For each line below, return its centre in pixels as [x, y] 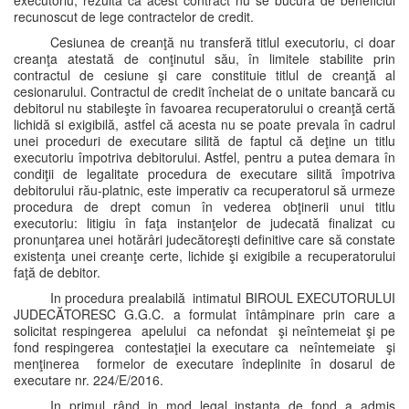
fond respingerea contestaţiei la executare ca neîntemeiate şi [204, 347]
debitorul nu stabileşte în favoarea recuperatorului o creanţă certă [204, 108]
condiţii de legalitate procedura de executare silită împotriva [204, 173]
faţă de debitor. [57, 272]
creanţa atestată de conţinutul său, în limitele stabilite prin [204, 58]
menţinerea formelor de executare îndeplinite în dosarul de [204, 363]
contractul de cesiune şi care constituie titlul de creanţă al [204, 75]
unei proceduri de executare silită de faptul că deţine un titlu [204, 141]
